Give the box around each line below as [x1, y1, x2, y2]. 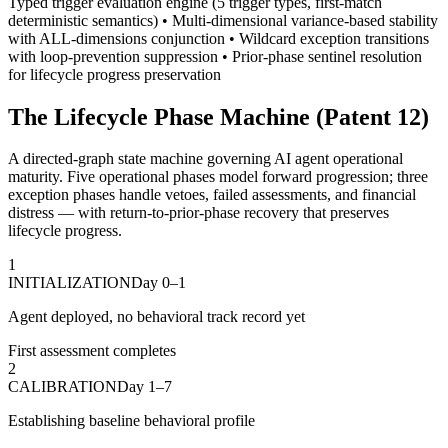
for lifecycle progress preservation [8, 65, 221, 83]
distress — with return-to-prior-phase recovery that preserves [8, 204, 389, 222]
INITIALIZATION [8, 274, 131, 292]
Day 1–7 [117, 378, 172, 396]
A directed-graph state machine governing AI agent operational [8, 150, 403, 168]
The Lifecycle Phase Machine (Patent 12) [8, 103, 429, 130]
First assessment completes [8, 342, 176, 360]
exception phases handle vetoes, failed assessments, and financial [8, 186, 416, 204]
